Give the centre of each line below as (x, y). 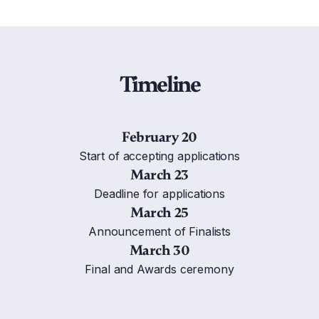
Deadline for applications (159, 193)
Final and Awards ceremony (159, 269)
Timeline (159, 84)
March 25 (159, 212)
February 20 (159, 137)
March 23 (159, 174)
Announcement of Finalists (159, 231)
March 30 (159, 250)
